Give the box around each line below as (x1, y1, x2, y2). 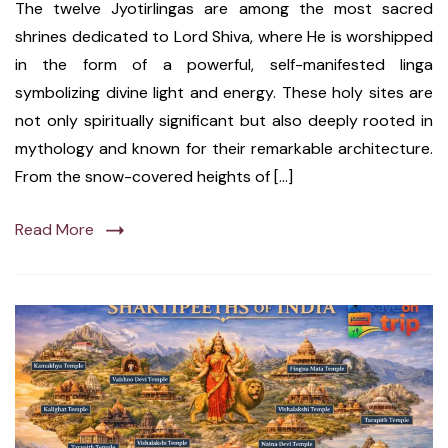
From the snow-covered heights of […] (15, 165, 293, 187)
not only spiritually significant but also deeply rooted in (15, 109, 433, 131)
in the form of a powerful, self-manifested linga (15, 53, 433, 75)
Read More (15, 218, 94, 240)
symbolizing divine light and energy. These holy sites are (15, 81, 433, 103)
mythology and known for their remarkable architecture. (15, 137, 433, 159)
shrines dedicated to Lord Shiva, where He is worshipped (15, 25, 433, 47)
